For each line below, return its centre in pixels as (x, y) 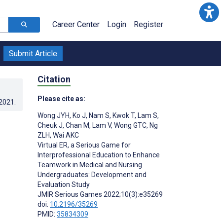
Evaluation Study (64, 184)
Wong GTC (129, 125)
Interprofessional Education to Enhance (99, 155)
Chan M (77, 125)
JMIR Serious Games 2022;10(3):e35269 (100, 194)
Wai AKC (65, 135)
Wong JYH (54, 115)
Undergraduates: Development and (92, 174)
